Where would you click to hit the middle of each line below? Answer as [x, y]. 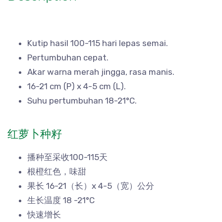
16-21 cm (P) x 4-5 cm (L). [77, 86]
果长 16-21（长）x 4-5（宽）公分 [91, 186]
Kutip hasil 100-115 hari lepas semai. [98, 43]
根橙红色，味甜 [57, 172]
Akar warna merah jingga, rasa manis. [101, 72]
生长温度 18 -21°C [61, 200]
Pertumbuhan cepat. [68, 58]
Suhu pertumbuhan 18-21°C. [82, 101]
